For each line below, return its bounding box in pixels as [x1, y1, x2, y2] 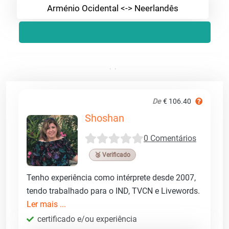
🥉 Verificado [95, 151, 130, 158]
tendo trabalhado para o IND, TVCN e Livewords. [27, 186, 200, 196]
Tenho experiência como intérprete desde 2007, [27, 172, 196, 182]
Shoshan [85, 111, 124, 124]
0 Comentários [144, 133, 196, 144]
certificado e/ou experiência [37, 214, 137, 224]
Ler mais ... [27, 199, 66, 209]
